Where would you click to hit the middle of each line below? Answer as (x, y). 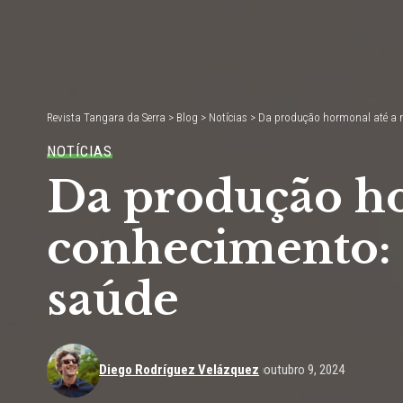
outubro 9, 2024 (304, 370)
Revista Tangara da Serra (106, 117)
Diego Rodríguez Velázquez (179, 370)
